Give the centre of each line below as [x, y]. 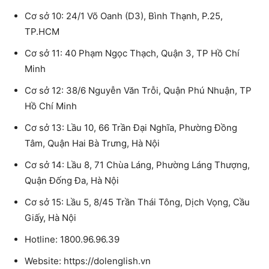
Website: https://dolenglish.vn [88, 261]
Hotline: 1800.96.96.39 [72, 239]
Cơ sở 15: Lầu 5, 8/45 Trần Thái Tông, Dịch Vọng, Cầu [137, 202]
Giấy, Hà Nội [50, 217]
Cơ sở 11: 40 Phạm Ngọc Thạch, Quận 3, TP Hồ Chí [132, 53]
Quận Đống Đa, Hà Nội [72, 180]
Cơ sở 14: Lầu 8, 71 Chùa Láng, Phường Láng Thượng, [137, 165]
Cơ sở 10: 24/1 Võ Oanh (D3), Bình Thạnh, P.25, [124, 16]
